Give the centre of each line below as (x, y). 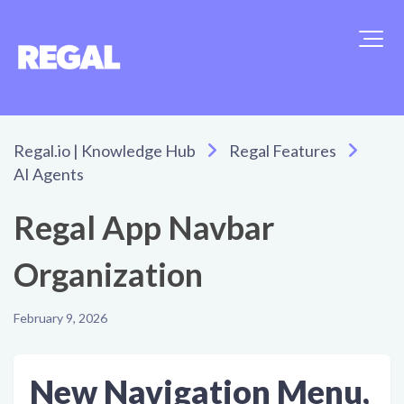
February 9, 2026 (60, 318)
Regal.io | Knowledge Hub (105, 151)
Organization (108, 275)
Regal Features (283, 151)
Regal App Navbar (144, 228)
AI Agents (49, 174)
